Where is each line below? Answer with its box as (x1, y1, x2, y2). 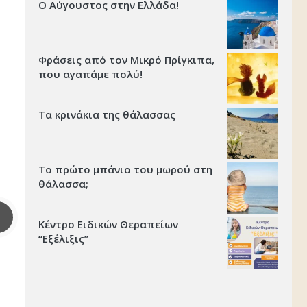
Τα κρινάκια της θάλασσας (38, 108, 175, 122)
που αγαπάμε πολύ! (38, 67, 143, 82)
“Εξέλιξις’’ (38, 232, 88, 246)
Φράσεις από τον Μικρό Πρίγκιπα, (38, 53, 214, 67)
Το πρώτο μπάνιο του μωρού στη (38, 162, 212, 177)
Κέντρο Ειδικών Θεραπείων (38, 217, 178, 232)
